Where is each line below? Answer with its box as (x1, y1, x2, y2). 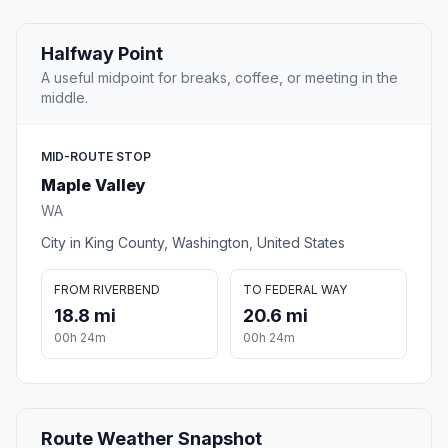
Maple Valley (41, 175, 146, 196)
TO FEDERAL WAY (243, 282, 347, 298)
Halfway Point (41, 43, 163, 65)
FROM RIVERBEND (54, 282, 160, 298)
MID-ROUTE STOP (41, 149, 151, 165)
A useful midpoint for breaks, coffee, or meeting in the (41, 69, 398, 87)
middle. (41, 89, 88, 107)
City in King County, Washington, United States (41, 234, 345, 252)
